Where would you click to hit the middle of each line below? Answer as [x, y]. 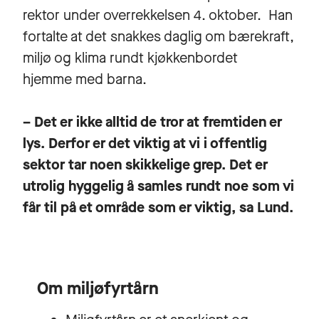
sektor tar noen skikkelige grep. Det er [145, 164]
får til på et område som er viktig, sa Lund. [158, 207]
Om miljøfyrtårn [98, 288]
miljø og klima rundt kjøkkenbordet [130, 58]
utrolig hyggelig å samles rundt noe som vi [158, 186]
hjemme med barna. [85, 79]
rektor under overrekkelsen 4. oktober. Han [158, 15]
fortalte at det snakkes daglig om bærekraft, [158, 36]
